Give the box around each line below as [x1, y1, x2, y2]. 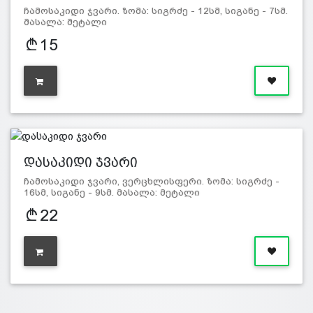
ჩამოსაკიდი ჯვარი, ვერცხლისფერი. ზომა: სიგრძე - [23, 176, 279, 187]
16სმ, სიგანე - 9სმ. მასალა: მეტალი [23, 187, 200, 198]
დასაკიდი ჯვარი [23, 155, 138, 170]
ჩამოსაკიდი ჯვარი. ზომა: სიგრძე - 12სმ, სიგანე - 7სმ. [23, 6, 288, 17]
